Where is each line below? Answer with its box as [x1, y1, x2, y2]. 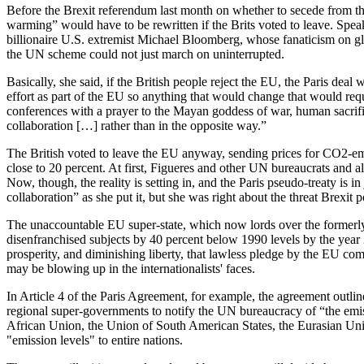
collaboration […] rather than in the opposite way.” [6, 119, 266, 132]
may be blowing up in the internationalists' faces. [6, 262, 255, 275]
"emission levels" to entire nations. [6, 333, 183, 347]
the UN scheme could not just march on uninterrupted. [6, 47, 284, 61]
